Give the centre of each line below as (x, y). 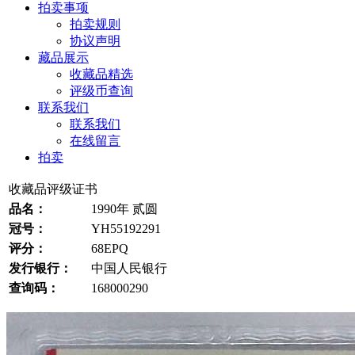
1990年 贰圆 (124, 209)
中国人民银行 (129, 268)
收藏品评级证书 (53, 189)
